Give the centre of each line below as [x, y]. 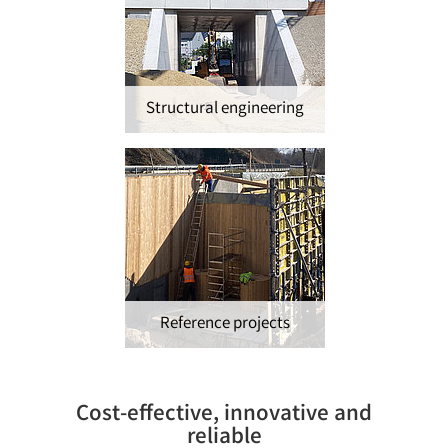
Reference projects [224, 324]
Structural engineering [224, 109]
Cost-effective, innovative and [224, 415]
